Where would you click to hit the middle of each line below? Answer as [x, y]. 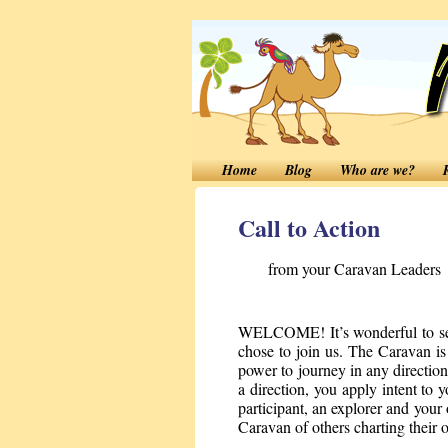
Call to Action [309, 227]
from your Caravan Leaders [354, 268]
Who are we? [377, 170]
